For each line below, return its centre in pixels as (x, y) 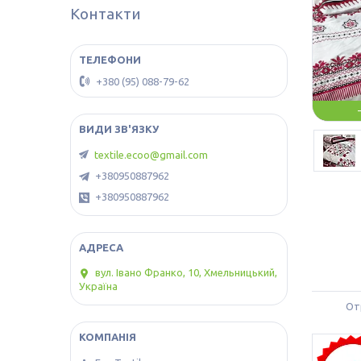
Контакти (106, 13)
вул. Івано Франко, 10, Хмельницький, (186, 273)
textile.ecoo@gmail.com (151, 155)
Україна (98, 286)
